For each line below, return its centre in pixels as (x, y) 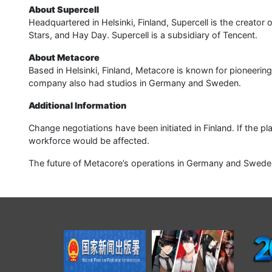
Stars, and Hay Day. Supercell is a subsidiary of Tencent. (143, 35)
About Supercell (64, 10)
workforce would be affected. (89, 141)
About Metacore (64, 58)
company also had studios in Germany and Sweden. (135, 83)
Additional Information (77, 106)
